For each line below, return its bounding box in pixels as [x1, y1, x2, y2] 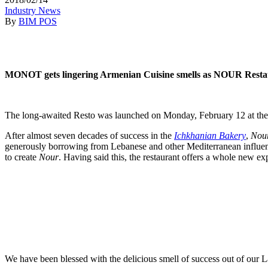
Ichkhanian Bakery [174, 130, 246, 141]
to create [5, 151, 39, 162]
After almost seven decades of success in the [5, 130, 174, 141]
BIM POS [19, 16, 57, 26]
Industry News [5, 5, 60, 16]
